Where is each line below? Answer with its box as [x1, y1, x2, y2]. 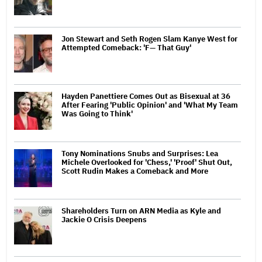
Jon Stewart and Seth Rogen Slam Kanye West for [61, 33, 237, 44]
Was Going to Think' [61, 108, 133, 119]
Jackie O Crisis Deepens [61, 214, 147, 225]
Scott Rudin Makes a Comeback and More [61, 166, 208, 176]
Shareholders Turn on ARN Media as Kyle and [61, 205, 221, 216]
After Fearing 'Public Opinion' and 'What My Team [61, 99, 238, 110]
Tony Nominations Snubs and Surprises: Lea [61, 148, 218, 158]
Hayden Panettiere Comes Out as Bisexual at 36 [61, 91, 230, 101]
